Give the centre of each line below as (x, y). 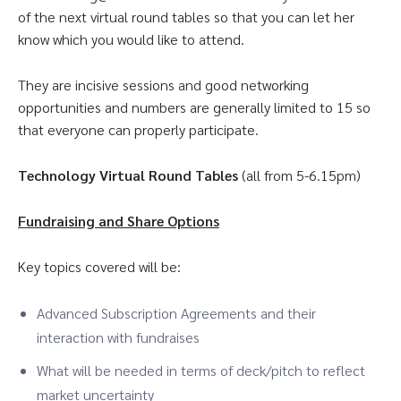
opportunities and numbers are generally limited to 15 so (194, 107)
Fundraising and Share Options (119, 221)
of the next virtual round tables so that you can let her (186, 17)
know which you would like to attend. (131, 39)
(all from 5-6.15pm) (301, 175)
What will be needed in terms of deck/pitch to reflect (201, 370)
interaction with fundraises (118, 337)
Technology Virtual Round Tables (130, 175)
